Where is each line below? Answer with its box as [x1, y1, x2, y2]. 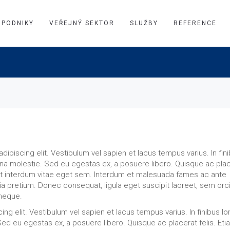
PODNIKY [2, 20, 34, 27]
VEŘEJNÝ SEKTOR [49, 20, 114, 27]
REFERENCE [174, 20, 217, 27]
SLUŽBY [130, 20, 158, 27]
